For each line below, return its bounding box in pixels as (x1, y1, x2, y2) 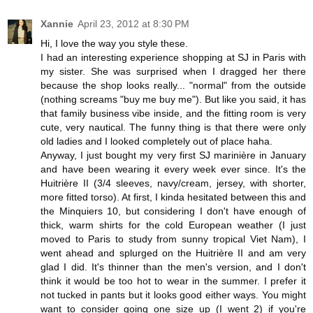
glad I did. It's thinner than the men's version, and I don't (41, 261, 306, 273)
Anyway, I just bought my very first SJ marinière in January (41, 150, 306, 161)
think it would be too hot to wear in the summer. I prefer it (41, 275, 306, 287)
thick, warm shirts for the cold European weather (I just (41, 219, 306, 231)
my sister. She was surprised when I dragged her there (41, 66, 306, 78)
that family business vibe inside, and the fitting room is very (41, 108, 306, 119)
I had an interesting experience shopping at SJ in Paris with (41, 52, 306, 64)
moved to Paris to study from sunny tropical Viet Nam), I (41, 233, 306, 245)
